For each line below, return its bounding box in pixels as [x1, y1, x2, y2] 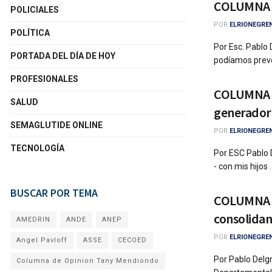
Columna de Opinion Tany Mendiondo [16, 257, 159, 265]
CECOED [118, 236, 147, 244]
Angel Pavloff [16, 236, 67, 244]
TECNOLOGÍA [10, 143, 64, 153]
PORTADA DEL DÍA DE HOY [10, 51, 115, 61]
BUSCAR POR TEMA [10, 186, 98, 200]
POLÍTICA [10, 28, 50, 38]
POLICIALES [10, 5, 59, 15]
